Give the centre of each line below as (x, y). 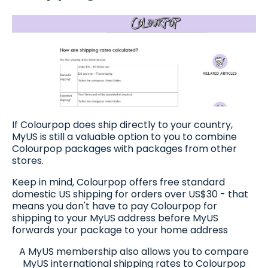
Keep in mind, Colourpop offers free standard (118, 182)
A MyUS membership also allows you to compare (134, 252)
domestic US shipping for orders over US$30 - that (130, 194)
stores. (28, 161)
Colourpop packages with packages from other (124, 149)
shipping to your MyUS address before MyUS (115, 218)
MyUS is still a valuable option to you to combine (124, 137)
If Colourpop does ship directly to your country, (122, 125)
